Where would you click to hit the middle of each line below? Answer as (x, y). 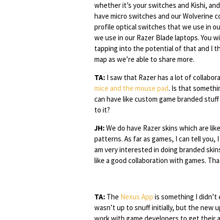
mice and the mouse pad (131, 88)
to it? (102, 110)
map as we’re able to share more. (144, 59)
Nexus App (137, 197)
